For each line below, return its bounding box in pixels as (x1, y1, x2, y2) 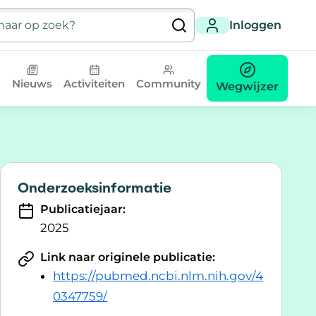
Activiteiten (63, 77, 125, 90)
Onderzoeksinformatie (18, 178, 171, 197)
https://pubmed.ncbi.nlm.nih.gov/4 (53, 269, 263, 283)
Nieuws (12, 77, 52, 90)
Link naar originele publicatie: (40, 250, 215, 264)
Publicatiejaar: (40, 202, 126, 216)
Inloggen (229, 18, 281, 32)
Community (136, 77, 201, 90)
